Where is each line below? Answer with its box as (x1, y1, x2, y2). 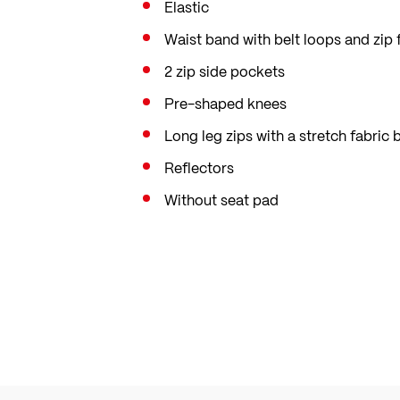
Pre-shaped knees (164, 92, 287, 115)
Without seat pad (164, 188, 279, 212)
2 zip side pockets (164, 60, 285, 83)
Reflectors (164, 156, 234, 179)
